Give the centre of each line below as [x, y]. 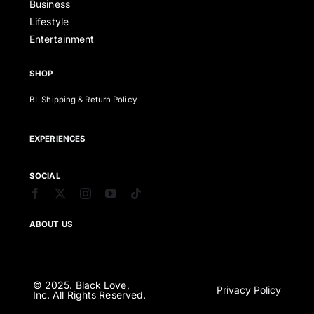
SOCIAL [45, 176]
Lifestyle [49, 22]
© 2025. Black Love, [81, 285]
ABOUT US [51, 225]
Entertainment [62, 39]
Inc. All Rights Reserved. [89, 294]
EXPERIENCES [58, 139]
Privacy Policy [249, 290]
